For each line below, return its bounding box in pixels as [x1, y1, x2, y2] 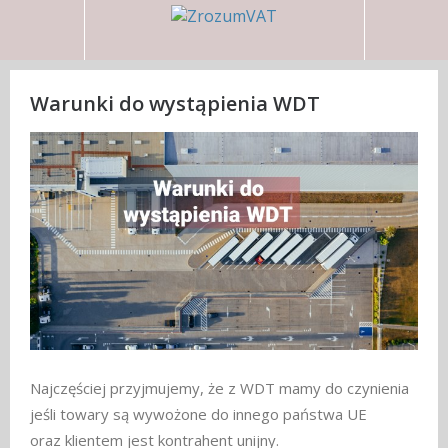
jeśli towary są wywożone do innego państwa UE [30, 404, 367, 425]
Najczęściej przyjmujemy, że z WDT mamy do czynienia [30, 378, 409, 399]
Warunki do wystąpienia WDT [30, 90, 320, 117]
